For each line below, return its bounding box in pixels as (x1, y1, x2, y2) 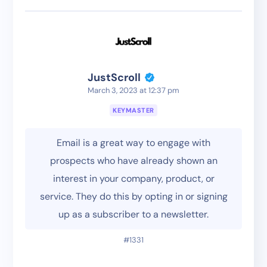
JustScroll (88, 70, 141, 85)
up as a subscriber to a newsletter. (58, 208, 209, 221)
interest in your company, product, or (52, 172, 215, 185)
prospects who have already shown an (49, 154, 218, 167)
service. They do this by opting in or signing (39, 190, 228, 203)
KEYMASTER (113, 106, 154, 115)
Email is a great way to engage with (57, 136, 210, 150)
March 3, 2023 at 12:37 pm (88, 85, 179, 96)
